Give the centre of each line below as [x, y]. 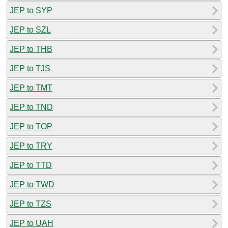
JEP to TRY [31, 146]
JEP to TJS [30, 68]
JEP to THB [31, 49]
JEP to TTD [31, 165]
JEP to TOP [31, 126]
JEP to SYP [31, 10]
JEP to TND [31, 107]
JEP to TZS [31, 204]
